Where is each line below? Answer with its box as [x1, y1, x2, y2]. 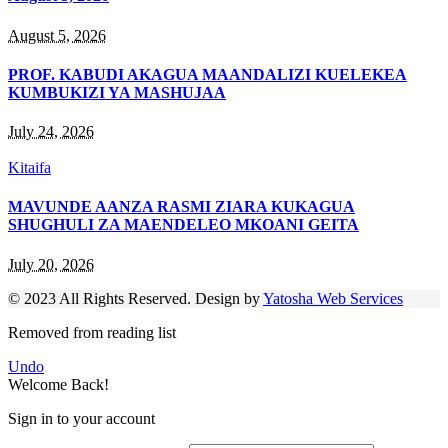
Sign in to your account [8, 409, 155, 427]
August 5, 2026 [8, 26, 106, 44]
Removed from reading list [8, 323, 176, 341]
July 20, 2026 [8, 255, 94, 273]
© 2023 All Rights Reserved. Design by [8, 289, 263, 307]
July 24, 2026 [8, 123, 94, 141]
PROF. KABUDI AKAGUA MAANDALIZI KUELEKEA [8, 65, 407, 83]
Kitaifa [8, 159, 51, 177]
